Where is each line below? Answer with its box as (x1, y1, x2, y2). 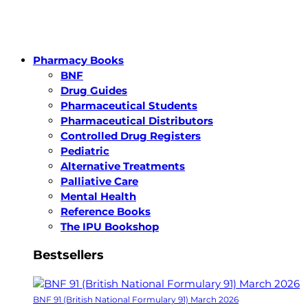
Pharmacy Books (33, 53, 124, 67)
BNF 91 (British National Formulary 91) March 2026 (33, 294, 239, 305)
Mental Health (60, 189, 136, 203)
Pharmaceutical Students (60, 98, 197, 112)
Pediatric (60, 144, 109, 157)
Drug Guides (60, 83, 127, 97)
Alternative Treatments (60, 159, 185, 173)
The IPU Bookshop (60, 219, 159, 233)
